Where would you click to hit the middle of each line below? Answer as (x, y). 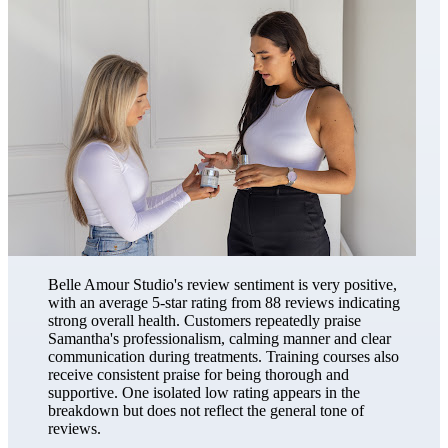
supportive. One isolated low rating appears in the (204, 393)
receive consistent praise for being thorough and (198, 375)
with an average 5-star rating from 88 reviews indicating (224, 303)
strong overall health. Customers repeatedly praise (204, 321)
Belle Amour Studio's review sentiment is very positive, (222, 285)
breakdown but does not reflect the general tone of (206, 411)
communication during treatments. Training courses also (223, 357)
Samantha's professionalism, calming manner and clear (219, 339)
